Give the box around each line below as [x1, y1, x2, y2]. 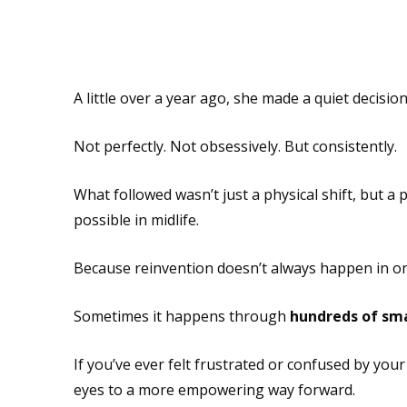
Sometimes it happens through [73, 306, 290, 326]
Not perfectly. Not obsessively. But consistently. [73, 136, 397, 156]
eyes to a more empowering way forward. [73, 380, 355, 400]
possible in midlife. [73, 210, 199, 230]
